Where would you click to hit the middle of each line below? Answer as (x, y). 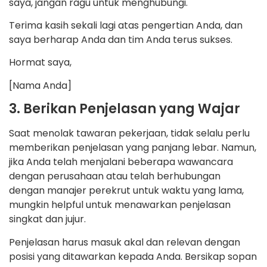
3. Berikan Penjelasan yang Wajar (125, 109)
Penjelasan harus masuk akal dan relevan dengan (125, 242)
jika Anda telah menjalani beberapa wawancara (121, 162)
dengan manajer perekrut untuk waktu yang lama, (126, 191)
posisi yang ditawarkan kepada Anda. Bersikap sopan (133, 256)
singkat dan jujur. (47, 219)
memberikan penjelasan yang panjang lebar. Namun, (133, 148)
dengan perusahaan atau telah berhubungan (115, 176)
